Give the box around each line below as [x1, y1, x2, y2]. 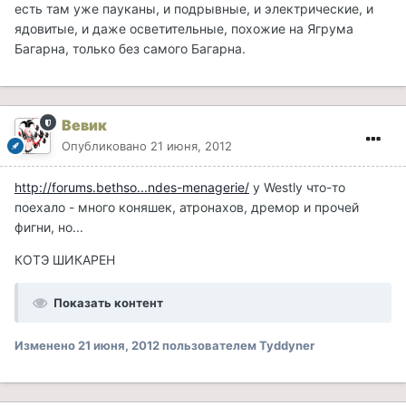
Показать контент [53, 295, 163, 311]
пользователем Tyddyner [159, 338, 314, 353]
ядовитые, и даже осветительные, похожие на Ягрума [14, 21, 353, 37]
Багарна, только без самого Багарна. [14, 41, 246, 57]
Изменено [14, 338, 78, 353]
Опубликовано [62, 139, 150, 154]
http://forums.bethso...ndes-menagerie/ [14, 179, 249, 196]
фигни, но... [14, 219, 83, 236]
